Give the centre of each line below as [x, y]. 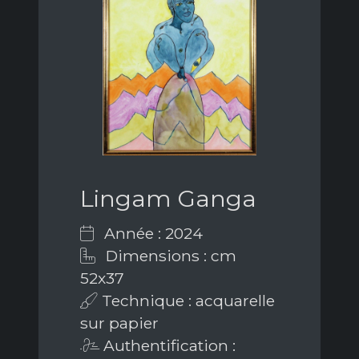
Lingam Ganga [168, 198]
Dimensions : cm [169, 255]
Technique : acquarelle [186, 300]
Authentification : [167, 345]
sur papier [119, 323]
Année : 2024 [151, 233]
